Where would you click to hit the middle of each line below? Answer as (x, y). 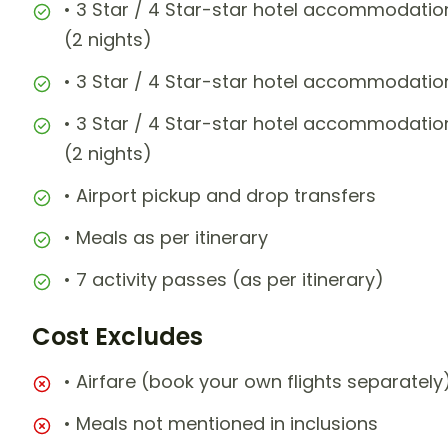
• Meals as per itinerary (166, 238)
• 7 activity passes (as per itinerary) (224, 280)
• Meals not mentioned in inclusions (221, 424)
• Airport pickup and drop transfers (220, 196)
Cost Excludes (117, 337)
